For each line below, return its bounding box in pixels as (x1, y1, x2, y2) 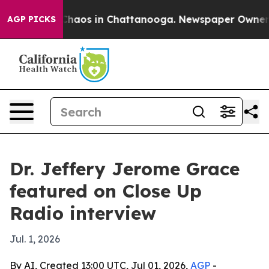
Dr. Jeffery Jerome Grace (10, 157, 240, 180)
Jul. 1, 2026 (10, 233, 60, 245)
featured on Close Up (10, 180, 202, 202)
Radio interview (10, 202, 156, 225)
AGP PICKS (7, 14, 56, 25)
